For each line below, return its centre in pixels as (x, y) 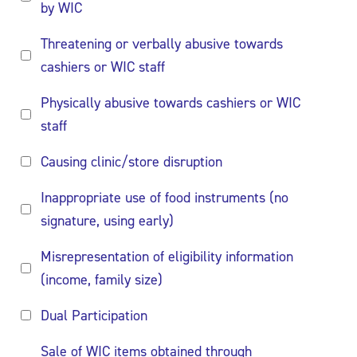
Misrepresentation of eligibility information (167, 257)
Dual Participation (94, 316)
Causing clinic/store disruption (131, 162)
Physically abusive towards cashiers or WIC (171, 103)
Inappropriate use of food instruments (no (165, 198)
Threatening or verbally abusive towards (162, 44)
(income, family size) (102, 280)
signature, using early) (107, 221)
